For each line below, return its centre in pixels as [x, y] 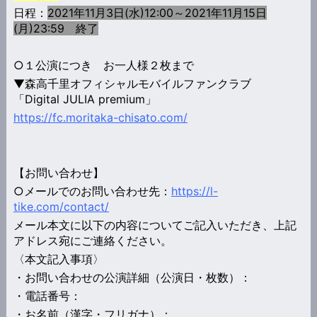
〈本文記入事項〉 [58, 259]
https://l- [194, 191]
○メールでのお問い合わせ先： [92, 191]
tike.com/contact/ [61, 206]
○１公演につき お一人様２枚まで [103, 65]
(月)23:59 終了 [56, 28]
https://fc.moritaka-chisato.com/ [100, 117]
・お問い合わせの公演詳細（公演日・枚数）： [132, 277]
